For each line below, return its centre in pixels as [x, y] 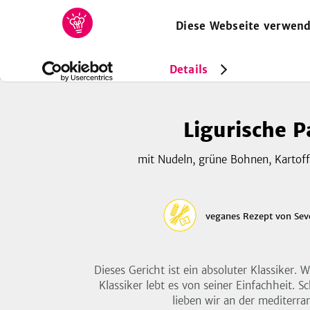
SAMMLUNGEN [165, 27]
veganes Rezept [239, 216]
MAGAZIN [239, 27]
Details [189, 69]
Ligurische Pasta [159, 67]
